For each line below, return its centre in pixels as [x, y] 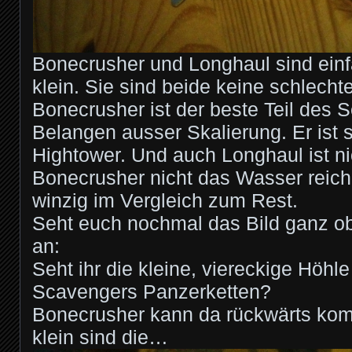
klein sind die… [100, 337]
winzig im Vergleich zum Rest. [165, 201]
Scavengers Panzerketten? [152, 292]
